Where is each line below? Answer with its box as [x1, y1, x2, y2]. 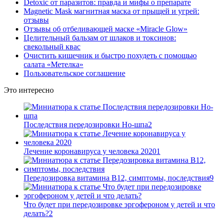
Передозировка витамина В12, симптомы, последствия [24, 173, 210, 182]
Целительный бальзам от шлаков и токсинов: [24, 33, 176, 42]
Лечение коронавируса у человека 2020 [24, 147, 156, 155]
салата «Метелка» [24, 60, 83, 69]
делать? [24, 209, 49, 218]
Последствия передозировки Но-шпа [24, 120, 148, 129]
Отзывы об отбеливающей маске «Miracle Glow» [24, 24, 187, 33]
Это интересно [4, 85, 54, 94]
